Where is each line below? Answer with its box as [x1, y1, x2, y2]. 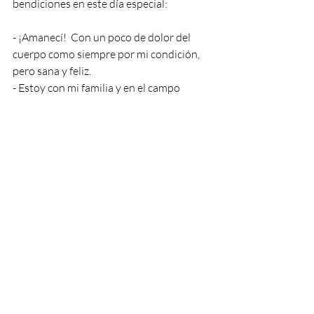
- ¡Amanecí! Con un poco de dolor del [13, 30, 193, 44]
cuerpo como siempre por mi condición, [13, 47, 202, 61]
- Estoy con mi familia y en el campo [13, 81, 180, 95]
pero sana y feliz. [13, 64, 91, 78]
